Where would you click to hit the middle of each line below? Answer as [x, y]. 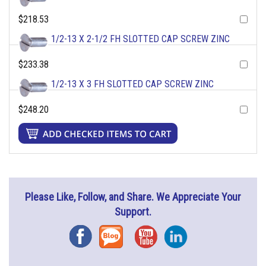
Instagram [189, 233]
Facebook [93, 233]
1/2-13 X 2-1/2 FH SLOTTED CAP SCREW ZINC [140, 39]
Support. [133, 212]
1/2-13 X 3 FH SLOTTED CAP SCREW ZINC [132, 84]
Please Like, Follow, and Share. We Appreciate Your [133, 197]
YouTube [156, 233]
